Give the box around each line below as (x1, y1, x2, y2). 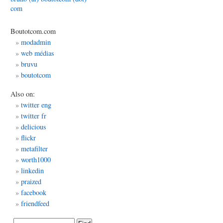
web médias (21, 48, 54, 58)
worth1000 (21, 155, 51, 164)
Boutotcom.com (10, 26, 56, 36)
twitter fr (21, 111, 46, 120)
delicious (21, 122, 46, 131)
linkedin (21, 166, 44, 175)
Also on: (10, 89, 35, 99)
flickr (21, 133, 36, 142)
